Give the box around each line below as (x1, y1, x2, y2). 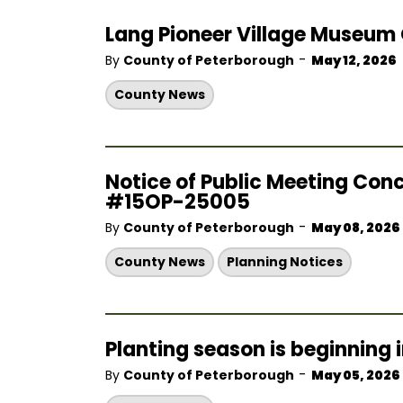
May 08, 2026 (311, 219, 400, 237)
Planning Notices (227, 253, 343, 271)
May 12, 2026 (311, 51, 397, 69)
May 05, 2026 (311, 366, 400, 384)
